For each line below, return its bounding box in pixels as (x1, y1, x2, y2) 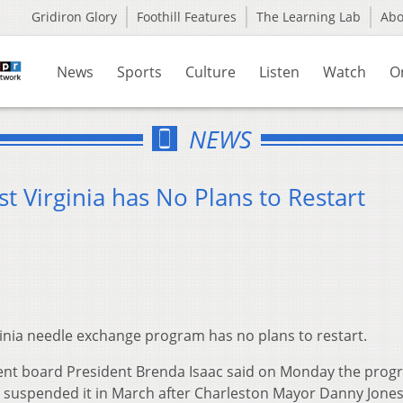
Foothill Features (137, 8, 237, 25)
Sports (117, 62, 162, 82)
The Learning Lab (256, 8, 361, 25)
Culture (185, 62, 236, 82)
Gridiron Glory (31, 8, 117, 25)
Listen (259, 62, 300, 82)
